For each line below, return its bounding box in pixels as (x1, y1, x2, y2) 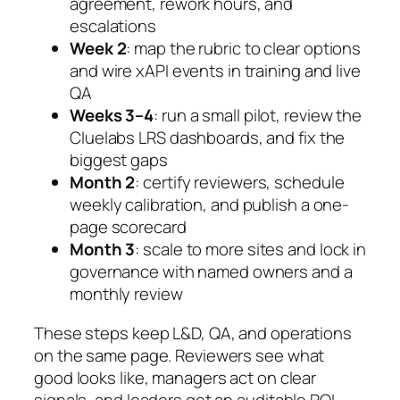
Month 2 (70, 171, 136, 195)
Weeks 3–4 (70, 104, 154, 128)
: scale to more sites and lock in (135, 237, 367, 262)
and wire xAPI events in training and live (70, 59, 361, 83)
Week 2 (70, 37, 127, 61)
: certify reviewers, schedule (135, 171, 345, 195)
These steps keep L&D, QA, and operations (34, 321, 352, 345)
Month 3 (70, 237, 136, 262)
